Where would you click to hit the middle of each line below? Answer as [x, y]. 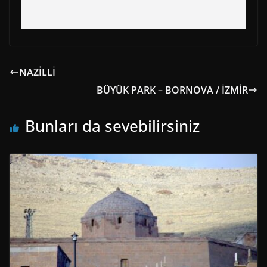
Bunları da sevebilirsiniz [112, 125]
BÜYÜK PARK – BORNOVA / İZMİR [172, 90]
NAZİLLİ [37, 72]
